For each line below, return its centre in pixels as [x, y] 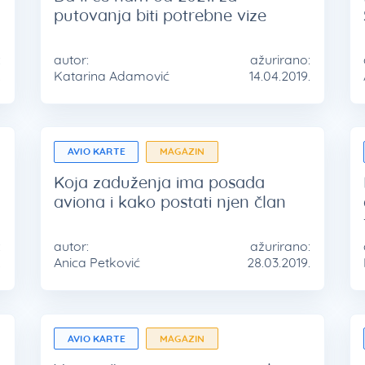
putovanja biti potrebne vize [161, 15]
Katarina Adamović [112, 75]
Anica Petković [97, 263]
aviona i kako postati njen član [170, 202]
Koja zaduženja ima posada [160, 182]
